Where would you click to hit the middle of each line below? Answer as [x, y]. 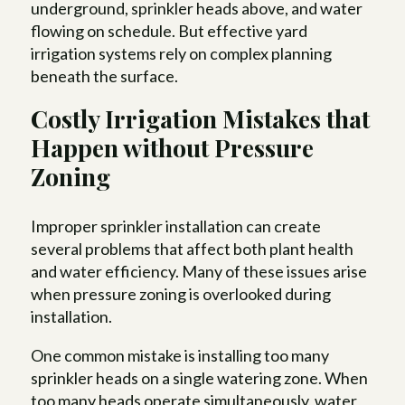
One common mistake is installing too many [180, 355]
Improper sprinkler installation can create [176, 226]
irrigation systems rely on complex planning [182, 53]
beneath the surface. [105, 75]
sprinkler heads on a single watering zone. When [200, 377]
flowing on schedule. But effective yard [170, 30]
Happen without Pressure [173, 147]
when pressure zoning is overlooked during [181, 293]
